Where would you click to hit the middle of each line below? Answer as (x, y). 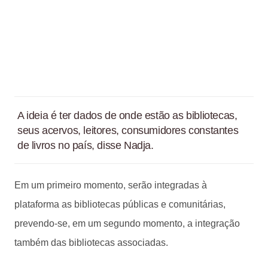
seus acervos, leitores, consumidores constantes (128, 130)
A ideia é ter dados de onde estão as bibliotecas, (127, 115)
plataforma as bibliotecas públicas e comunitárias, (120, 204)
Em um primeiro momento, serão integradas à (111, 185)
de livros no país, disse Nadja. (86, 145)
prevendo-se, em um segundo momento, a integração (127, 223)
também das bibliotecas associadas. (91, 242)
